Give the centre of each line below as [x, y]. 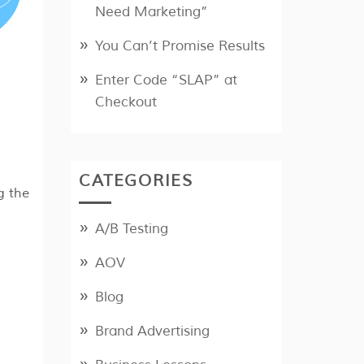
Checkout [126, 102]
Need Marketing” [152, 12]
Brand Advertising [153, 331]
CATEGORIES [136, 181]
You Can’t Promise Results [180, 46]
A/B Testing [132, 229]
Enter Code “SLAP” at [167, 80]
